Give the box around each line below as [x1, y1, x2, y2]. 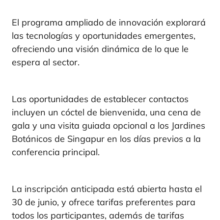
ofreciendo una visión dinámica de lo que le [12, 43, 189, 55]
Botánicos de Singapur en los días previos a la [12, 133, 201, 145]
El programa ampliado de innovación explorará [12, 17, 206, 28]
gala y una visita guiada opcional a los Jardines [12, 120, 205, 132]
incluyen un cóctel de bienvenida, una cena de [12, 107, 201, 118]
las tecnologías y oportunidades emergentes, [12, 30, 195, 42]
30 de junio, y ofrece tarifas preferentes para [12, 196, 195, 208]
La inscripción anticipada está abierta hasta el [12, 183, 202, 195]
